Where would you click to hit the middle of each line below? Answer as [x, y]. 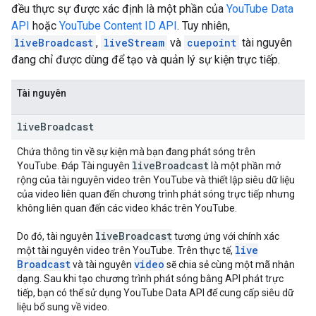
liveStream [134, 43]
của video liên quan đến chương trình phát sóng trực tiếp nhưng [156, 194]
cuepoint [212, 43]
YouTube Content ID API [118, 26]
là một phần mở [245, 166]
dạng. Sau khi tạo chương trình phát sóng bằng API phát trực [150, 279]
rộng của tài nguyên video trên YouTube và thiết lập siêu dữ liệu [156, 180]
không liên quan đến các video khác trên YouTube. [127, 208]
